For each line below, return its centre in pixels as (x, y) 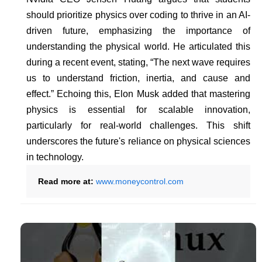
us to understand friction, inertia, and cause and (138, 78)
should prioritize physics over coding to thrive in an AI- (138, 15)
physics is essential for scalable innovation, (138, 110)
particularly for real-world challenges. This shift (138, 126)
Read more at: (67, 182)
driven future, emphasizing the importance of (138, 31)
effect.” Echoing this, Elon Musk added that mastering (138, 94)
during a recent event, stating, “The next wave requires (138, 63)
